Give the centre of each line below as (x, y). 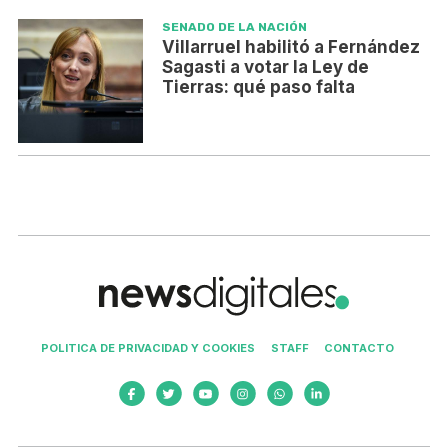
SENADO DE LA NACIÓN (234, 26)
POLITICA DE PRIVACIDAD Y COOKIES (148, 347)
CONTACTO (359, 347)
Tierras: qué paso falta (258, 86)
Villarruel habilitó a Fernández (290, 46)
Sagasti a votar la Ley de (265, 66)
